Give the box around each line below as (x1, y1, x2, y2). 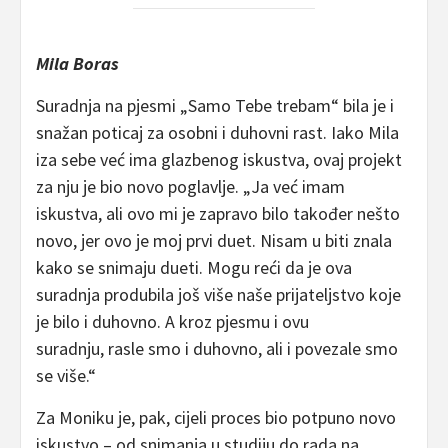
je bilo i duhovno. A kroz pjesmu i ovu (36, 309, 309, 333)
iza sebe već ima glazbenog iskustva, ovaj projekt (36, 147, 402, 171)
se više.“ (36, 363, 96, 387)
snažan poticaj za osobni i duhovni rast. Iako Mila (36, 120, 399, 144)
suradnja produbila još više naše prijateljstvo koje (36, 282, 401, 306)
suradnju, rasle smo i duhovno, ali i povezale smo (36, 336, 398, 360)
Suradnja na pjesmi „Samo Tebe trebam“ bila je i (36, 93, 394, 117)
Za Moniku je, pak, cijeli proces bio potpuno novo (36, 405, 396, 429)
